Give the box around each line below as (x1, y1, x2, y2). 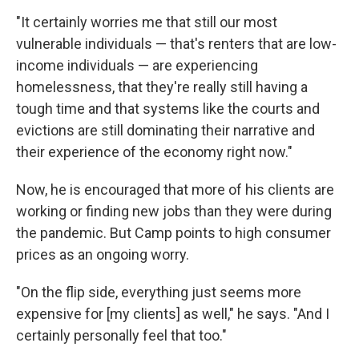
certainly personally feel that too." (16, 327, 227, 345)
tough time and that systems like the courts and (16, 100, 320, 118)
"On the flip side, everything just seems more (16, 284, 301, 301)
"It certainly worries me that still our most (16, 14, 277, 31)
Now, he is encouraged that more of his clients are (16, 181, 334, 199)
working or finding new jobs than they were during (16, 203, 332, 220)
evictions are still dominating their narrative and (16, 122, 315, 139)
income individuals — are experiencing (16, 57, 258, 75)
